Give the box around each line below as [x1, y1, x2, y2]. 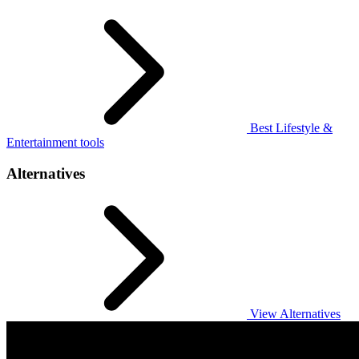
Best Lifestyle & [247, 121, 333, 135]
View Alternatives [247, 306, 341, 321]
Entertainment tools [6, 135, 104, 150]
